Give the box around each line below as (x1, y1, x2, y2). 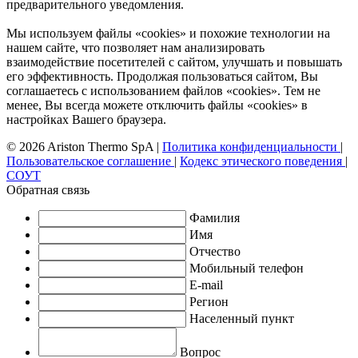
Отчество (189, 244, 241, 258)
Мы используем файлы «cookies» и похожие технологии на (6, 26, 330, 40)
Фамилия (189, 210, 240, 225)
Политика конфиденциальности (162, 139, 340, 153)
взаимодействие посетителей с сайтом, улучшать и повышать (6, 54, 342, 69)
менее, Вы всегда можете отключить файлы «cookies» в (6, 97, 308, 112)
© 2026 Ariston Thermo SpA (6, 139, 157, 153)
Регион (189, 294, 229, 308)
